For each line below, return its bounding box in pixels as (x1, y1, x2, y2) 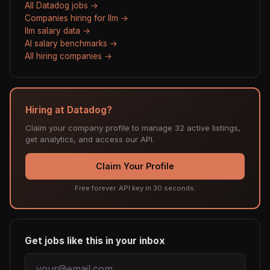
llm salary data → (25, 26, 90, 36)
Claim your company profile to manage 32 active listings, (25, 123, 240, 133)
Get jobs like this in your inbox (25, 235, 165, 247)
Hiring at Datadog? (25, 104, 112, 116)
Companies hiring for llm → (25, 13, 128, 24)
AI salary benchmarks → (25, 39, 118, 49)
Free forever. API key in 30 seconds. (74, 184, 196, 193)
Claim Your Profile (96, 161, 174, 172)
